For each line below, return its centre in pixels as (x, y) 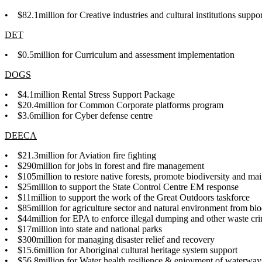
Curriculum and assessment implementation (156, 54)
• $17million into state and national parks (83, 229)
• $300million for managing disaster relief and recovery (110, 239)
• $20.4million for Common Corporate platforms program (116, 105)
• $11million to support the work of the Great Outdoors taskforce (127, 197)
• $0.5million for (40, 54)
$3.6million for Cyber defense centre (87, 115)
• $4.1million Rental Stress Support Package (90, 94)
